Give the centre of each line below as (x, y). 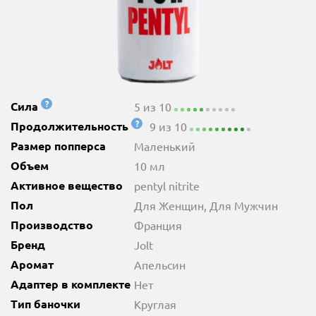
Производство (52, 225)
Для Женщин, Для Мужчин (206, 205)
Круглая (155, 304)
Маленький (165, 146)
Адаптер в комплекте (71, 284)
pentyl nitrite (167, 186)
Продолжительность (71, 126)
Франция (158, 225)
